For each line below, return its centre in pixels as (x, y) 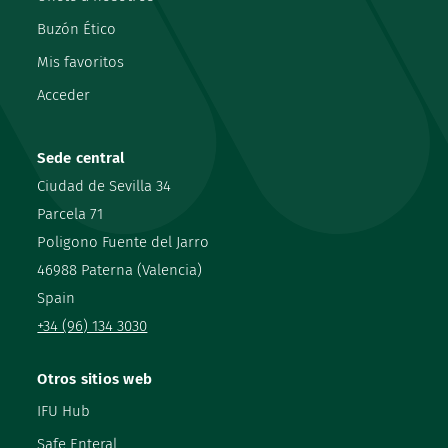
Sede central (81, 157)
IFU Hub (64, 410)
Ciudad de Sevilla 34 (104, 185)
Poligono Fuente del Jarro (123, 241)
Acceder (64, 94)
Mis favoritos (81, 61)
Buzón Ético (77, 28)
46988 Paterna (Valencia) (120, 269)
